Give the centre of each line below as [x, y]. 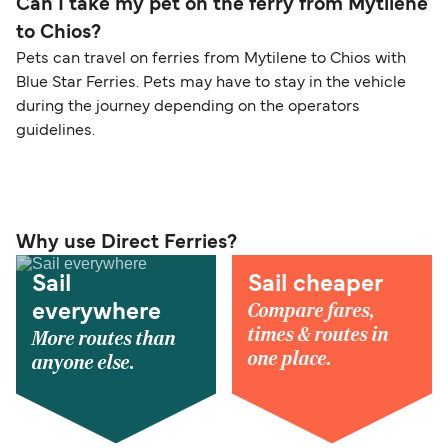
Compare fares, [311, 311]
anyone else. [83, 363]
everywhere [96, 313]
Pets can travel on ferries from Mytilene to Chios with [211, 59]
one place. [290, 359]
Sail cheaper [315, 285]
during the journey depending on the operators [188, 107]
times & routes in [318, 335]
